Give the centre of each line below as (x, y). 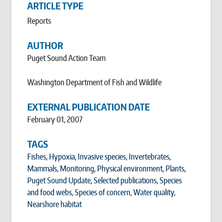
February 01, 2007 (55, 119)
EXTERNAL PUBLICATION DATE (89, 107)
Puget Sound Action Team (67, 58)
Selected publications (125, 180)
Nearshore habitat (55, 204)
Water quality (154, 192)
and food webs (50, 192)
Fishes (37, 156)
